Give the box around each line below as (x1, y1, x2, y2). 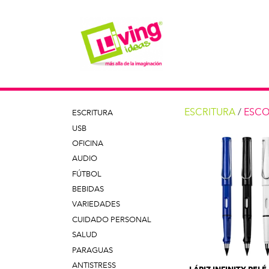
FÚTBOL (72, 169, 102, 178)
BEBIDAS (72, 184, 104, 194)
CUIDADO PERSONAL (72, 214, 152, 224)
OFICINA (72, 138, 104, 148)
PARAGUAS (72, 245, 113, 255)
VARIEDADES (72, 199, 121, 209)
